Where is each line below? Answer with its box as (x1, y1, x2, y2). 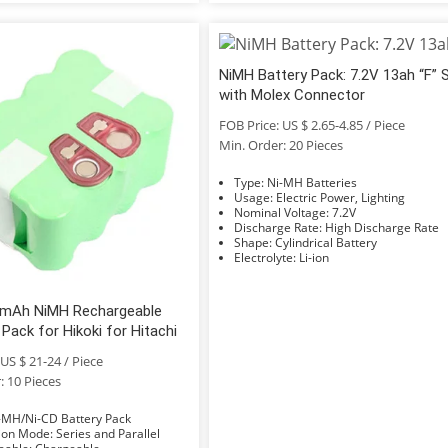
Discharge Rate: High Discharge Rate (325, 219, 440, 236)
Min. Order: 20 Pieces (219, 136, 344, 154)
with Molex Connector (219, 86, 366, 104)
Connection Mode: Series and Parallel (55, 424, 160, 442)
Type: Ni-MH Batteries (267, 174, 358, 191)
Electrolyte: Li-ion (299, 249, 330, 266)
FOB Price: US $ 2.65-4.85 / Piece (219, 116, 406, 134)
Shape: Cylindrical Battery (275, 234, 378, 251)
